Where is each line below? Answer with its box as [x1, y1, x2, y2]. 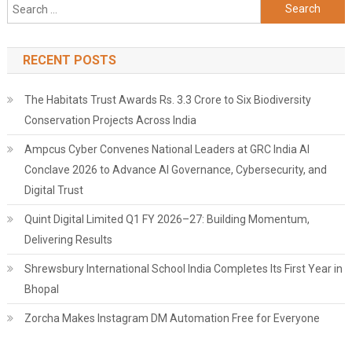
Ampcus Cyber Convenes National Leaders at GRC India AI [24, 142, 310, 156]
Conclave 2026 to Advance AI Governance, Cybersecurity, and [24, 163, 327, 176]
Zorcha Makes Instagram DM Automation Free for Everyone [24, 311, 320, 324]
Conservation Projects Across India [24, 113, 196, 126]
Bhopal [24, 282, 59, 295]
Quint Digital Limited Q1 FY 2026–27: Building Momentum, [24, 212, 310, 225]
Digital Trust [24, 183, 83, 196]
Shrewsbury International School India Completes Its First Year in [24, 262, 343, 275]
